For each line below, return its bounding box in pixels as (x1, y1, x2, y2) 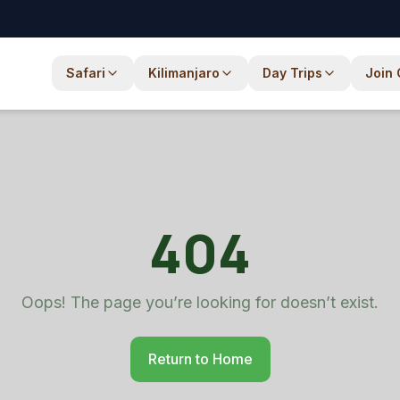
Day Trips (262, 65, 322, 80)
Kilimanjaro (148, 65, 220, 80)
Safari (66, 65, 105, 80)
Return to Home (147, 350, 253, 368)
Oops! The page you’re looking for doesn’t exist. (21, 293, 379, 312)
